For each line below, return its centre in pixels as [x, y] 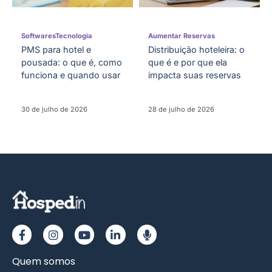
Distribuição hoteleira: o [196, 50]
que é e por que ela [188, 63]
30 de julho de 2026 [54, 110]
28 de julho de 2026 [181, 110]
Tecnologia [74, 36]
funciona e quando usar [71, 75]
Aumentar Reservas [182, 36]
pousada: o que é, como [72, 63]
